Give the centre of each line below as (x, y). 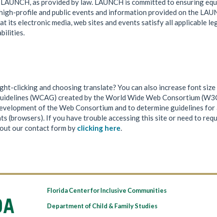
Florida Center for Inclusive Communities (107, 190)
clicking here (99, 128)
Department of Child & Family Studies (102, 206)
